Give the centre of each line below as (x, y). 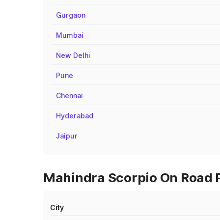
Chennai (69, 96)
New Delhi (73, 55)
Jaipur (67, 136)
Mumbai (70, 35)
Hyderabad (75, 116)
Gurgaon (71, 15)
